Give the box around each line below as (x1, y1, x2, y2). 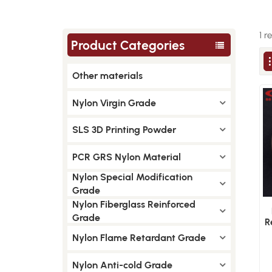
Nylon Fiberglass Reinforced (72, 198, 195, 210)
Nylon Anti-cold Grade (72, 259, 172, 271)
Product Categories (71, 37, 185, 53)
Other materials (72, 70, 143, 81)
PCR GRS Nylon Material (72, 151, 181, 163)
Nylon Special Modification (72, 171, 192, 183)
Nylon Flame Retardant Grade (72, 232, 206, 243)
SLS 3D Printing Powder (72, 124, 176, 135)
